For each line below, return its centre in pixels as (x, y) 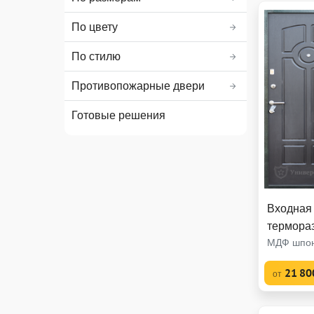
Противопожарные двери (138, 86)
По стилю (96, 56)
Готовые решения (118, 115)
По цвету (95, 27)
